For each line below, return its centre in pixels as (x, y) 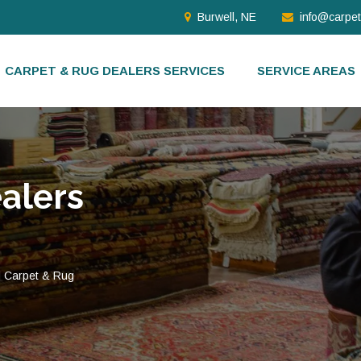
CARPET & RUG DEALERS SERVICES (115, 71)
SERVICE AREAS (306, 71)
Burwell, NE (227, 17)
